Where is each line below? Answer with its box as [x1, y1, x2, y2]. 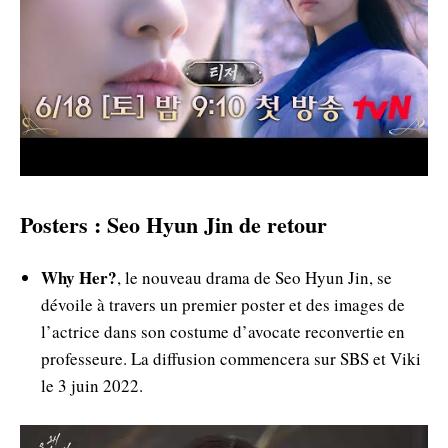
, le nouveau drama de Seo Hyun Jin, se [117, 266, 392, 290]
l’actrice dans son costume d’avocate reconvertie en [41, 320, 405, 344]
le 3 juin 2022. [41, 374, 143, 398]
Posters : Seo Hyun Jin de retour [20, 208, 327, 242]
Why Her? [41, 265, 117, 291]
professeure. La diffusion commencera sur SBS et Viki [41, 347, 421, 371]
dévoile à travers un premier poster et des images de [41, 293, 405, 317]
